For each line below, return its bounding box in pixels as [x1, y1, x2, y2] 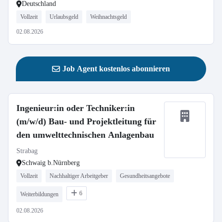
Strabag [16, 147, 38, 155]
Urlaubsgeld [50, 13, 78, 20]
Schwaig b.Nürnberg [22, 159, 80, 166]
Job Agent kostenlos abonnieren [62, 64, 170, 73]
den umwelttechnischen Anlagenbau [16, 130, 154, 140]
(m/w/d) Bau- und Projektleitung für [16, 116, 156, 126]
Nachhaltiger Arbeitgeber [50, 172, 108, 179]
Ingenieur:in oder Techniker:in [16, 103, 135, 113]
